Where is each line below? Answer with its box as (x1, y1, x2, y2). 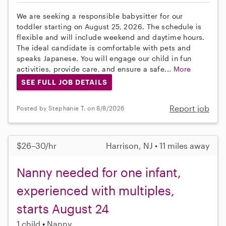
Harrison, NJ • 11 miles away (106, 140, 209, 150)
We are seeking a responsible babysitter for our (17, 11, 183, 20)
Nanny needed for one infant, (17, 164, 181, 180)
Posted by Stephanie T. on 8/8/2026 (17, 104, 125, 112)
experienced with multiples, (17, 183, 175, 198)
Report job (169, 103, 209, 113)
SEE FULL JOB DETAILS (21, 77, 107, 86)
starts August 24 (17, 201, 109, 216)
